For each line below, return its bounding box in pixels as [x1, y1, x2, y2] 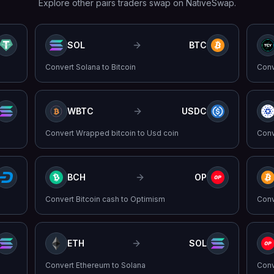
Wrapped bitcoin [76, 128, 136, 138]
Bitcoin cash [76, 194, 120, 204]
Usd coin [147, 128, 179, 138]
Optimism [130, 194, 166, 204]
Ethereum [76, 261, 111, 270]
